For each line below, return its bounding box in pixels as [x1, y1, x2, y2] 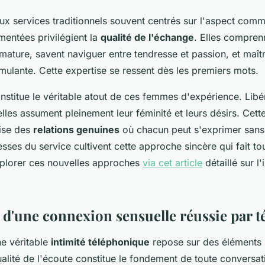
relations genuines [33, 124, 119, 136]
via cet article [143, 157, 202, 169]
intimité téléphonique [51, 236, 150, 248]
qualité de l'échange [101, 31, 194, 44]
